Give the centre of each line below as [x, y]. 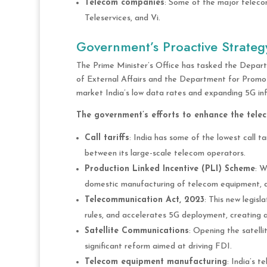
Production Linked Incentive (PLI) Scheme [170, 169]
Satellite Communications [136, 231]
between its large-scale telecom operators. [165, 154]
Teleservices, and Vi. [123, 18]
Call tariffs [107, 138]
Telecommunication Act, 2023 [144, 200]
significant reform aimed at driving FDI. [158, 247]
